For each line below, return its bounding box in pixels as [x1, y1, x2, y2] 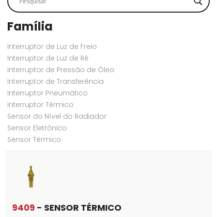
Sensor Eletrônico [7, 123, 67, 133]
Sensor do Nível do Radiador [7, 111, 107, 121]
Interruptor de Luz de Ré [7, 53, 89, 63]
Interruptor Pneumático [7, 88, 88, 98]
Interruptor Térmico [7, 100, 74, 109]
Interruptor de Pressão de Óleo [7, 65, 114, 75]
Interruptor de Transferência [7, 77, 104, 86]
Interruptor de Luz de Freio [7, 42, 97, 51]
